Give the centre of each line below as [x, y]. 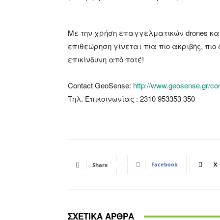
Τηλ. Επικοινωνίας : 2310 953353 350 [132, 99]
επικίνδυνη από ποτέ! [106, 59]
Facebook [165, 165]
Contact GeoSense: [100, 85]
